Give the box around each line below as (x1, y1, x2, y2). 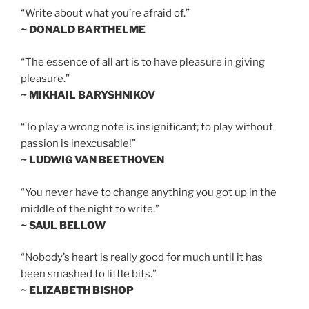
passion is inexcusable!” (21, 137, 136, 150)
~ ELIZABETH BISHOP (21, 284, 134, 297)
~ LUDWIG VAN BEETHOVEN (21, 154, 164, 167)
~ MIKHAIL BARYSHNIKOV (21, 88, 155, 101)
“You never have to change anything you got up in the (21, 186, 277, 199)
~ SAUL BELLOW (21, 219, 106, 232)
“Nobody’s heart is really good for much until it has (21, 251, 263, 264)
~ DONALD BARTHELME (21, 23, 146, 37)
